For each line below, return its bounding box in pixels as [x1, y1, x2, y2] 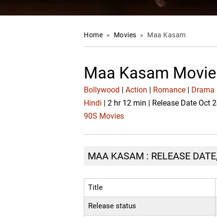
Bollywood [84, 85, 120, 95]
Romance [153, 85, 186, 95]
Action [125, 85, 148, 95]
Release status [88, 201, 137, 211]
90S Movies [84, 111, 124, 121]
